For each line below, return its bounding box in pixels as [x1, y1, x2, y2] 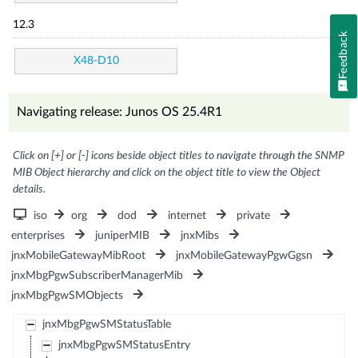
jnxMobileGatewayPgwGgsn [176, 249, 313, 261]
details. [13, 183, 46, 195]
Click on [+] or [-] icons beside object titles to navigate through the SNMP [13, 149, 345, 161]
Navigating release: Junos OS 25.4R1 [17, 105, 223, 118]
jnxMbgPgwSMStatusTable [42, 318, 171, 330]
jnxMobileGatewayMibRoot [11, 249, 146, 261]
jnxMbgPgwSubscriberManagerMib [11, 269, 184, 281]
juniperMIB [95, 229, 150, 241]
